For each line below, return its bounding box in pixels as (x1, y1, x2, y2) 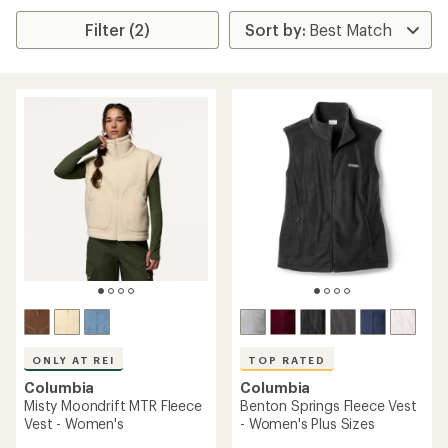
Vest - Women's (24, 415, 124, 432)
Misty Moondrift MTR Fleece (24, 397, 202, 414)
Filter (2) (85, 20, 151, 39)
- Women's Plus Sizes (240, 415, 375, 432)
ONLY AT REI (32, 354, 116, 366)
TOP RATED (248, 354, 327, 366)
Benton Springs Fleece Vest (240, 397, 417, 414)
